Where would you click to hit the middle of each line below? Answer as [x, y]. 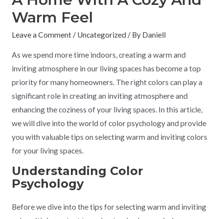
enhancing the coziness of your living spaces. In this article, [107, 109]
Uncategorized [101, 35]
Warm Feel [52, 18]
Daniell [154, 35]
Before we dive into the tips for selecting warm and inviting [109, 207]
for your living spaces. [47, 150]
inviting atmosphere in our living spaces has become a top [106, 68]
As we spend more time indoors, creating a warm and [99, 55]
